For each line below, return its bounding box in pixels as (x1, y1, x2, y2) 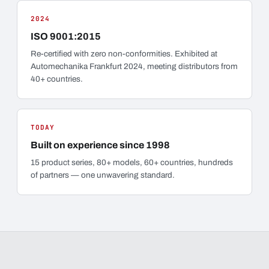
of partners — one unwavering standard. (31, 171, 175, 180)
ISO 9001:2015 (31, 31, 101, 41)
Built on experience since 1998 (31, 140, 170, 150)
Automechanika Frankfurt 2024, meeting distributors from (31, 62, 238, 71)
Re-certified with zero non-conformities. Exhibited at (31, 49, 217, 58)
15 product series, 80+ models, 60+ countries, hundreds (31, 158, 233, 167)
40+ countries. (31, 74, 83, 83)
